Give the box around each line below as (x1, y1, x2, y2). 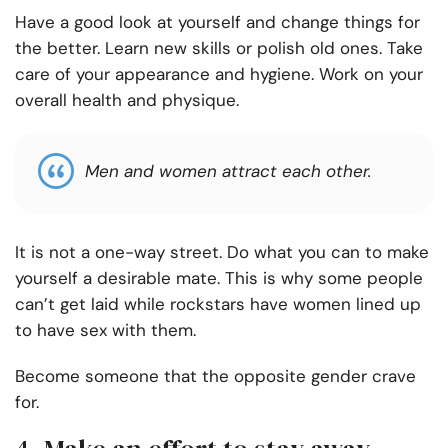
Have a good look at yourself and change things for (15, 11, 420, 34)
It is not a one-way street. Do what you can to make (15, 241, 429, 264)
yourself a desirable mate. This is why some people (15, 267, 423, 290)
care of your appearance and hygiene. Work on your (15, 63, 423, 86)
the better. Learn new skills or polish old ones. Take (15, 37, 423, 60)
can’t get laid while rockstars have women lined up (15, 293, 421, 316)
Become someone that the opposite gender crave (15, 365, 416, 388)
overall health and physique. (15, 89, 239, 112)
